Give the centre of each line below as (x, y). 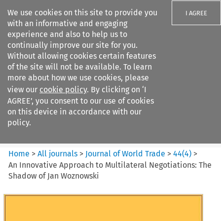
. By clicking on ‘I (117, 90)
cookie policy (63, 90)
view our (23, 90)
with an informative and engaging (67, 23)
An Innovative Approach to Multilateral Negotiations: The (110, 165)
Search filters (91, 68)
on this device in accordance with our (74, 112)
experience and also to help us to (67, 34)
